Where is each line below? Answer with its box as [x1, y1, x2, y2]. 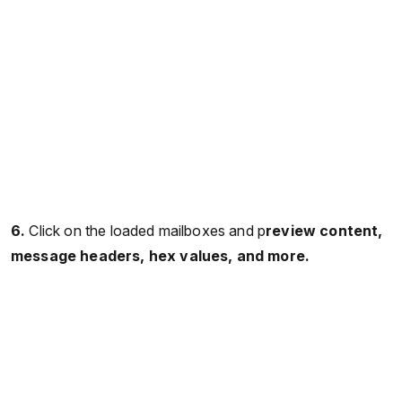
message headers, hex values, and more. [11, 246, 310, 265]
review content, [266, 221, 383, 240]
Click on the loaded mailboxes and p [29, 221, 267, 240]
